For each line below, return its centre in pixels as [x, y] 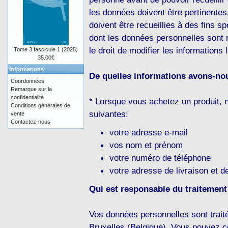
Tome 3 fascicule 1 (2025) [46, 49]
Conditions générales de [40, 105]
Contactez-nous [31, 122]
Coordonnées [27, 81]
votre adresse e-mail [149, 133]
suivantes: [109, 114]
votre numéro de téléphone [160, 158]
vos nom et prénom [146, 145]
